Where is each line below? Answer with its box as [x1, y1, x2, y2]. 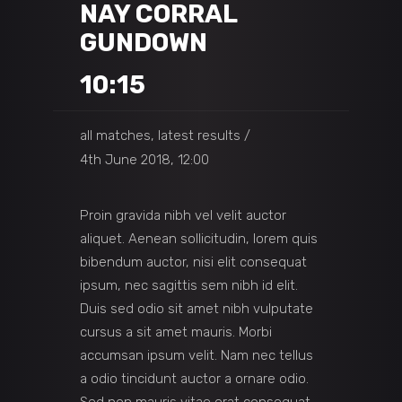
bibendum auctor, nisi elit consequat [80, 254, 307, 271]
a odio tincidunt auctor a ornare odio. [80, 371, 309, 388]
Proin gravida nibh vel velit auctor [80, 207, 286, 224]
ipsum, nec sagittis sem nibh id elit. [80, 277, 298, 294]
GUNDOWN [80, 28, 207, 57]
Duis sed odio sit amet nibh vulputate [80, 301, 313, 318]
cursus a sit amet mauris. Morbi [80, 324, 272, 341]
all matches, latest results [80, 127, 240, 144]
